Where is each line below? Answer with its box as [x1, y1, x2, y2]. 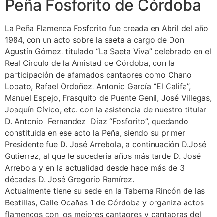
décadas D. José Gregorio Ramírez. [5, 174, 134, 185]
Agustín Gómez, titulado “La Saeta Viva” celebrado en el [5, 46, 211, 57]
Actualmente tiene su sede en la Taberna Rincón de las [5, 186, 205, 196]
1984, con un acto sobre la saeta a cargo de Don [5, 35, 184, 45]
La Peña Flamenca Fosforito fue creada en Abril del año [5, 23, 208, 33]
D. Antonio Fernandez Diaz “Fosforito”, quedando [5, 116, 188, 126]
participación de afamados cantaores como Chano [5, 70, 192, 80]
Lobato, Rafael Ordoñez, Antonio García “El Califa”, [5, 81, 191, 92]
